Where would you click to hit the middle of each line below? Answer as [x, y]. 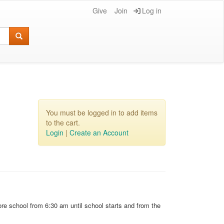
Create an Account [99, 132]
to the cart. [63, 122]
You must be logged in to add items [102, 112]
